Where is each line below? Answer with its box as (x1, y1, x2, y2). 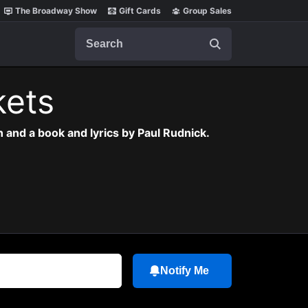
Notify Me (160, 265, 209, 276)
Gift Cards (119, 5, 161, 16)
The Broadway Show (15, 5, 97, 16)
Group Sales (183, 5, 232, 16)
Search (74, 27, 110, 41)
